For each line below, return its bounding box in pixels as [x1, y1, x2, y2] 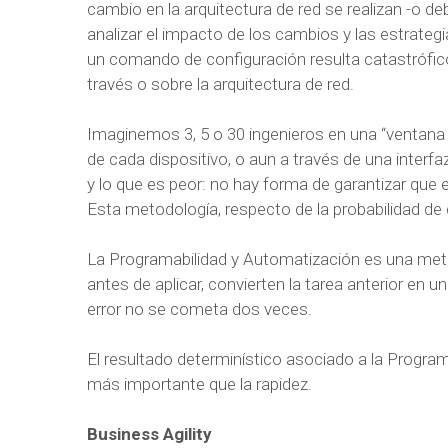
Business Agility [87, 424, 212, 444]
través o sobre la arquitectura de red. [87, 74, 354, 94]
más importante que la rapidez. [87, 374, 312, 394]
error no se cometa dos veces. [87, 299, 312, 319]
